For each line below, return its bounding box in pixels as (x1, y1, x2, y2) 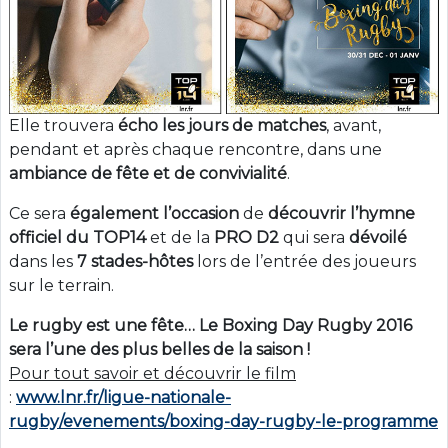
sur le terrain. (9, 276, 114, 296)
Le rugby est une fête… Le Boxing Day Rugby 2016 (9, 316, 412, 336)
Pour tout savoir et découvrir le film (9, 364, 296, 384)
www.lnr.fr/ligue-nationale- (16, 388, 231, 408)
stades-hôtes (91, 252, 193, 272)
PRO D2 (214, 228, 279, 248)
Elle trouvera (9, 116, 118, 136)
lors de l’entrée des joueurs (193, 252, 416, 272)
